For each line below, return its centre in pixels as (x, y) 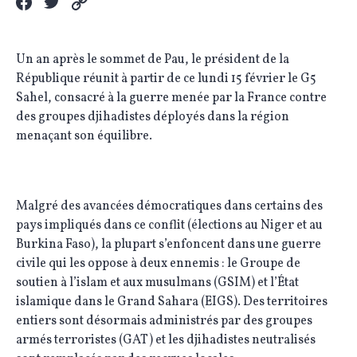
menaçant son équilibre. (84, 136)
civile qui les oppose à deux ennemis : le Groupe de (158, 264)
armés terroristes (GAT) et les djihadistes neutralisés (166, 340)
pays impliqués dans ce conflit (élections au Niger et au (169, 226)
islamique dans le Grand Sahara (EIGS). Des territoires (172, 302)
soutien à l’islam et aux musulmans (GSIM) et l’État (157, 283)
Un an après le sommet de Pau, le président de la (153, 60)
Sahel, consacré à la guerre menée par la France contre (171, 98)
